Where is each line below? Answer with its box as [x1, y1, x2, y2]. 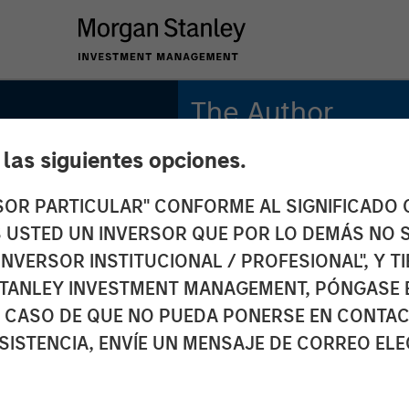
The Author [189, 95, 334, 130]
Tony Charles [189, 149, 291, 169]
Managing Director [189, 174, 341, 196]
